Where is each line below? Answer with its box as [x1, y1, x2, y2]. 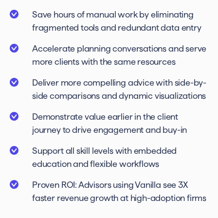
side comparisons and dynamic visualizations [32, 91, 206, 100]
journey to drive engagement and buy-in [32, 125, 187, 134]
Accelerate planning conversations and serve [32, 44, 207, 53]
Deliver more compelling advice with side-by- [32, 78, 207, 87]
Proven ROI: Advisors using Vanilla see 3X [32, 180, 188, 189]
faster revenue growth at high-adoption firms [32, 193, 207, 202]
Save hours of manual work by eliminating [32, 10, 194, 19]
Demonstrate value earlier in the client [32, 112, 178, 121]
